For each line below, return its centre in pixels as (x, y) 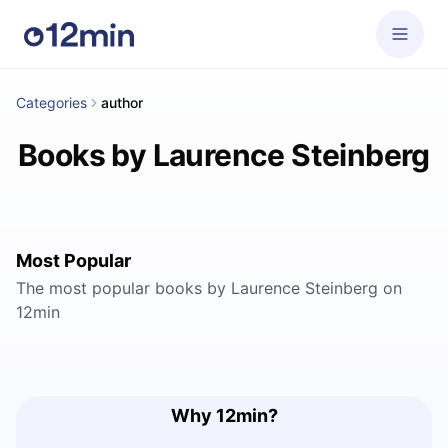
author (122, 102)
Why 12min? (224, 415)
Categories (51, 102)
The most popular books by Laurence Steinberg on (209, 288)
